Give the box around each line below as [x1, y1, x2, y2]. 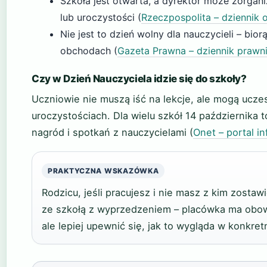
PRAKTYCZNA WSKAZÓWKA [48, 166, 159, 175]
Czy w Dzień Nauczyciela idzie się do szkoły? [32, 72, 247, 85]
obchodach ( [60, 44, 117, 57]
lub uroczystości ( [60, 11, 141, 23]
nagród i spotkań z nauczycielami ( [32, 126, 193, 138]
